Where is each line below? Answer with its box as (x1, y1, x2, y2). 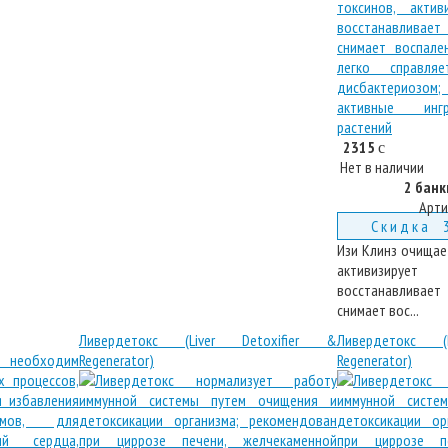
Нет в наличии (340, 157, 424, 177)
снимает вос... (337, 300, 419, 320)
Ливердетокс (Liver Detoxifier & (79, 330, 337, 350)
